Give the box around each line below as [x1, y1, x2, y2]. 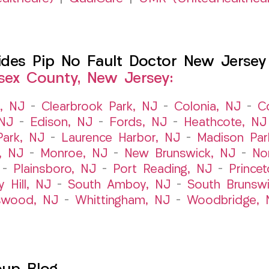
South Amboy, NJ [68, 179, 171, 192]
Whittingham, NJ [74, 195, 170, 207]
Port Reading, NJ [113, 163, 212, 176]
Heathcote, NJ [183, 116, 267, 129]
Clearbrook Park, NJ [41, 101, 157, 113]
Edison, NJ [29, 116, 92, 129]
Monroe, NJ [40, 148, 107, 160]
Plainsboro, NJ [13, 163, 96, 176]
